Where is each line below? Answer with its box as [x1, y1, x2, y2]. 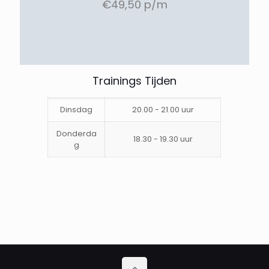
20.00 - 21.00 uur [131, 103, 194, 115]
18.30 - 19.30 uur [133, 133, 193, 145]
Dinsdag [60, 103, 93, 115]
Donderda [56, 127, 97, 139]
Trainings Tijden [92, 73, 177, 88]
